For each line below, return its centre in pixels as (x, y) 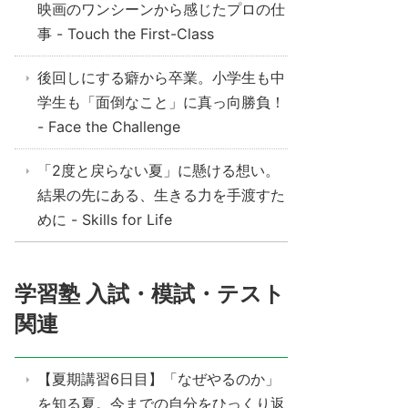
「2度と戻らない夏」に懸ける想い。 (158, 170)
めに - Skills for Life (105, 219)
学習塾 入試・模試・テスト (150, 294)
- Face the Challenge (109, 127)
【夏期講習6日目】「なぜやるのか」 (158, 379)
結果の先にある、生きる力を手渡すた (161, 195)
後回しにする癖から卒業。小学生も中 (161, 77)
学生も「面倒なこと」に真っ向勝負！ (161, 102)
